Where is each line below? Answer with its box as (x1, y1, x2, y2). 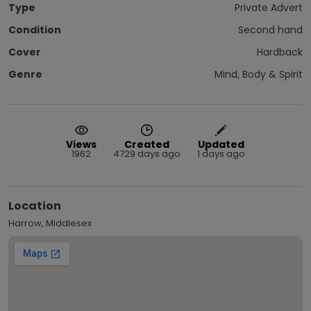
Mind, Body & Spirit (215, 67, 303, 81)
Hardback (257, 44, 303, 59)
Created (124, 137, 169, 151)
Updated (198, 137, 244, 151)
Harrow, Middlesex (8, 216, 92, 230)
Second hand (238, 22, 303, 37)
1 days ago (197, 146, 245, 160)
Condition (8, 22, 61, 37)
